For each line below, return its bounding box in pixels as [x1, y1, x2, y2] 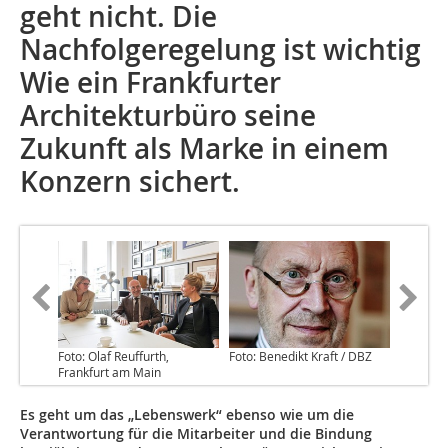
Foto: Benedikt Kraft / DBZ [229, 348, 372, 365]
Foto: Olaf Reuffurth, [58, 348, 169, 365]
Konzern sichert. [20, 163, 240, 200]
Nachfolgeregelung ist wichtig [20, 31, 421, 68]
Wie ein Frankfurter [20, 64, 281, 101]
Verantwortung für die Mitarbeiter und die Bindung [20, 424, 372, 444]
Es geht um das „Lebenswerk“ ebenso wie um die [20, 405, 354, 425]
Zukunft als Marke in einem [20, 130, 389, 167]
